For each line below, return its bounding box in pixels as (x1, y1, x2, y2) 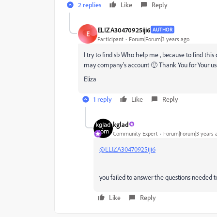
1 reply (93, 95, 112, 103)
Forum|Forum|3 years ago (129, 35, 189, 43)
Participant (97, 35, 124, 43)
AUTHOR (153, 26, 172, 33)
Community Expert (113, 129, 158, 137)
